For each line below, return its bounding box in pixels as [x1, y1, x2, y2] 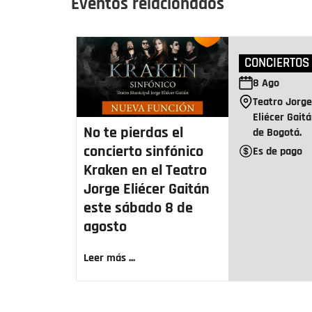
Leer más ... [84, 250, 135, 265]
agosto [84, 217, 127, 237]
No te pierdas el [84, 123, 183, 143]
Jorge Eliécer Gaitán [84, 179, 210, 199]
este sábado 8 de [84, 198, 193, 218]
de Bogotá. [253, 125, 302, 140]
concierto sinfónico [84, 141, 203, 162]
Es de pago [253, 143, 303, 159]
